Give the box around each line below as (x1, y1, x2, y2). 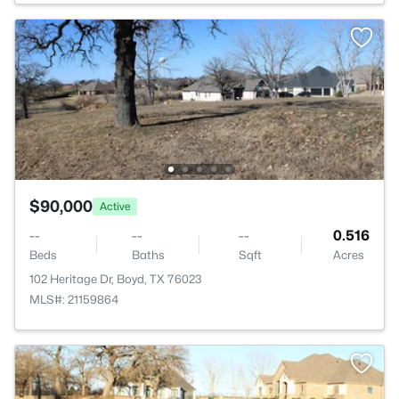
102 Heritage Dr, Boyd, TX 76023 (29, 272, 202, 286)
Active (100, 199, 130, 213)
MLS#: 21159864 (29, 292, 118, 306)
